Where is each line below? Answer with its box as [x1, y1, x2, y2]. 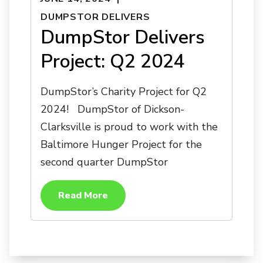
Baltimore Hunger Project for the [41, 137, 202, 151]
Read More [58, 188, 108, 202]
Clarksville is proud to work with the [41, 119, 218, 134]
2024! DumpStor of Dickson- [41, 102, 184, 116]
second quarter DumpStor [41, 154, 168, 169]
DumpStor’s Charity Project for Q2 [41, 84, 207, 99]
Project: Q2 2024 [41, 48, 185, 74]
